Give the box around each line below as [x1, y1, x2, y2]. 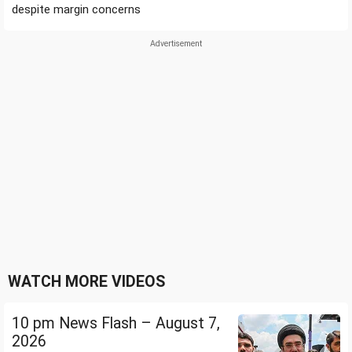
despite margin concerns [12, 2, 141, 17]
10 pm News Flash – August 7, [12, 314, 220, 333]
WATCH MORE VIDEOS [8, 273, 165, 291]
